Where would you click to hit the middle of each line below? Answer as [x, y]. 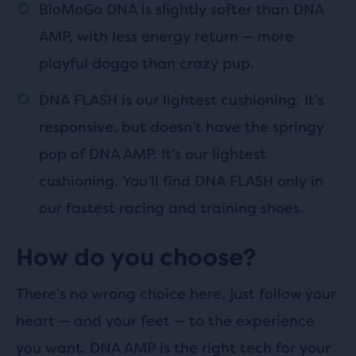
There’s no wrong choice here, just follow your [176, 293]
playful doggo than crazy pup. [147, 63]
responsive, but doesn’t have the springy [182, 126]
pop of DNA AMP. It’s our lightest [153, 153]
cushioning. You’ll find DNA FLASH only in [181, 180]
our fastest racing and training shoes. [171, 207]
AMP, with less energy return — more [166, 36]
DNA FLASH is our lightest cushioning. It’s [182, 99]
